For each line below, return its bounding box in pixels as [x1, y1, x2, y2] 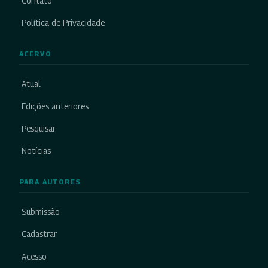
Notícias [22, 146, 51, 156]
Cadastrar [22, 229, 57, 239]
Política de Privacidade [22, 18, 105, 28]
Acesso [22, 251, 47, 261]
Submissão [22, 207, 60, 217]
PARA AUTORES [19, 178, 81, 187]
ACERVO [19, 50, 51, 59]
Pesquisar [22, 123, 56, 133]
